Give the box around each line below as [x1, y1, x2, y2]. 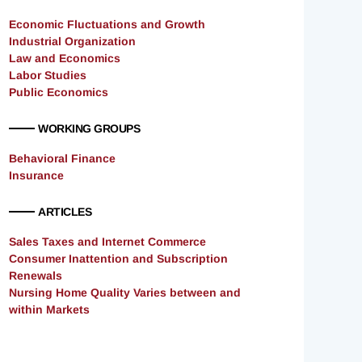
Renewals [9, 269, 62, 283]
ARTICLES [38, 205, 91, 219]
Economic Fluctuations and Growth [9, 18, 205, 32]
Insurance [9, 169, 64, 183]
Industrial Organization [9, 35, 136, 48]
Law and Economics [9, 52, 120, 65]
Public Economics [9, 86, 108, 99]
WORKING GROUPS [38, 122, 140, 136]
